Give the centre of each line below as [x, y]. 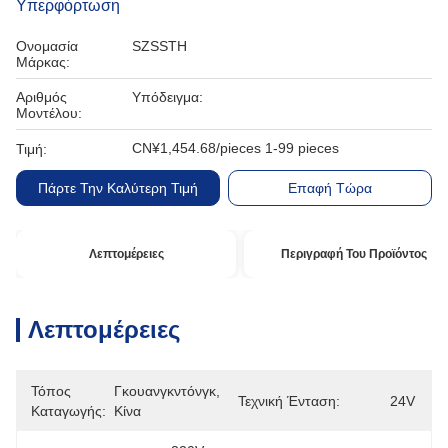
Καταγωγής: [68, 411]
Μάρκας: [43, 62]
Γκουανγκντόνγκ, [167, 391]
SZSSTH [159, 46]
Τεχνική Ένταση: [289, 401]
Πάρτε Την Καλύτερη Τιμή [117, 188]
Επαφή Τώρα [330, 188]
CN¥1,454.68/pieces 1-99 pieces [235, 148]
